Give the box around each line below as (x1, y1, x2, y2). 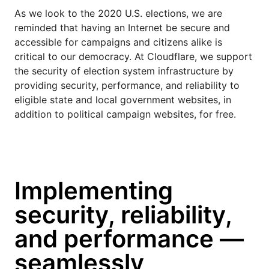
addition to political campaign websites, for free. (14, 107, 236, 120)
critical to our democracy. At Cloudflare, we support (14, 50, 252, 62)
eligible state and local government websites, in (14, 93, 231, 106)
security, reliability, (14, 199, 232, 229)
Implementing (14, 175, 173, 205)
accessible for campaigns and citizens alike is (14, 35, 222, 48)
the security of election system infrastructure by (14, 64, 234, 77)
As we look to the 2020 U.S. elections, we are (14, 7, 222, 19)
